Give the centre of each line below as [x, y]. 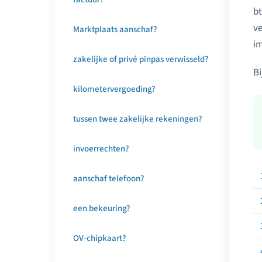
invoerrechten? [101, 149]
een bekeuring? [102, 208]
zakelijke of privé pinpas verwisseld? [141, 59]
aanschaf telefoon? [109, 179]
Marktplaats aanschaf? [115, 30]
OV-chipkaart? [100, 238]
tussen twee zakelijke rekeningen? [138, 119]
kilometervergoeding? [114, 89]
